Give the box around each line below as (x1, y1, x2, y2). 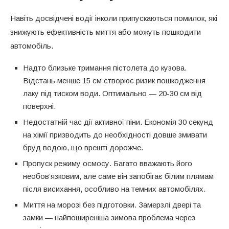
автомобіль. (10, 41, 53, 50)
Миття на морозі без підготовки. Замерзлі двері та (23, 200, 201, 209)
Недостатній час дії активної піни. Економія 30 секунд (23, 117, 213, 126)
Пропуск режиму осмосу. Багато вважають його (23, 158, 192, 168)
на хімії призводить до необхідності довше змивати (23, 130, 207, 139)
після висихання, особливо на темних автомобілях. (23, 184, 205, 193)
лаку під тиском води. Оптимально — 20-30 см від (23, 88, 202, 98)
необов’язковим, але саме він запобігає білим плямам (23, 171, 214, 180)
